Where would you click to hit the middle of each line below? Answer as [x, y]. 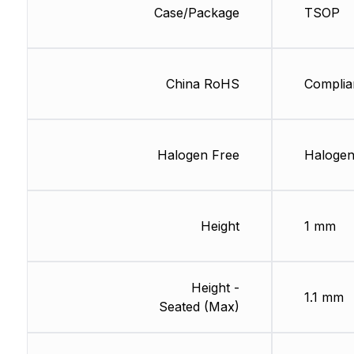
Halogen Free [198, 155]
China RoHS [202, 84]
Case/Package [196, 13]
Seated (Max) [199, 307]
